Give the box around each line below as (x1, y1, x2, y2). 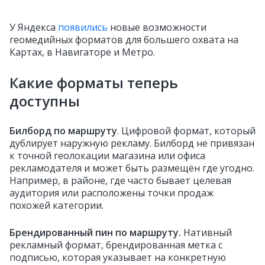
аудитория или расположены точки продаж (9, 186, 214, 199)
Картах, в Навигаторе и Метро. (9, 46, 155, 59)
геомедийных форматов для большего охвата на (9, 33, 238, 46)
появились (58, 21, 108, 34)
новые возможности (108, 21, 206, 34)
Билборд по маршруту (9, 124, 117, 137)
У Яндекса (9, 21, 58, 34)
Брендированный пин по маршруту (9, 226, 179, 239)
